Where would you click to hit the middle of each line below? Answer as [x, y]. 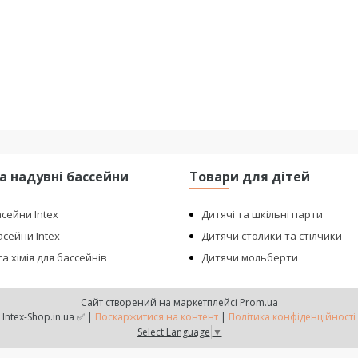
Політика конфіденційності [292, 317]
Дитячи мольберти [250, 257]
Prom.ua [259, 302]
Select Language [173, 332]
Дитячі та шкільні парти [263, 214]
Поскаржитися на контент [157, 317]
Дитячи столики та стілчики [272, 236]
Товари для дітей [250, 177]
